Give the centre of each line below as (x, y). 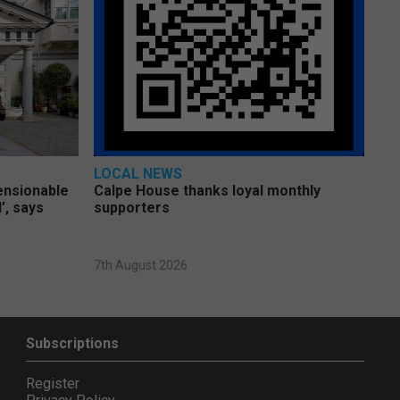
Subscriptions (72, 344)
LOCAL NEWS (137, 174)
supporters (131, 208)
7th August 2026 (140, 266)
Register (52, 384)
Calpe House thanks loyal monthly (207, 191)
